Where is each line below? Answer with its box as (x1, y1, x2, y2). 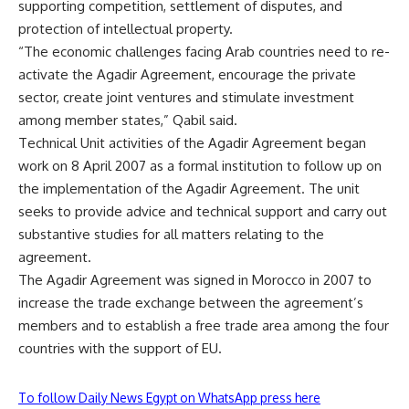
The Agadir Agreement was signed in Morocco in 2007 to (18, 270, 372, 288)
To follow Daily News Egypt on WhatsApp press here (18, 389, 320, 405)
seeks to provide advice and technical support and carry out (18, 202, 387, 220)
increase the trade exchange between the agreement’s (18, 293, 363, 311)
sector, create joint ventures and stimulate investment (18, 88, 354, 106)
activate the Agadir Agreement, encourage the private (18, 65, 356, 83)
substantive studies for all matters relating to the (18, 225, 324, 243)
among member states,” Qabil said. (18, 110, 237, 129)
